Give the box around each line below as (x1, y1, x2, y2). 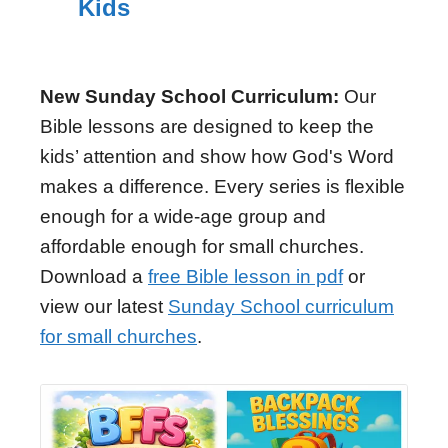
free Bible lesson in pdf (148, 265, 343, 287)
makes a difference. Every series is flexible (40, 175, 405, 197)
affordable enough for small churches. (40, 235, 364, 257)
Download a (40, 265, 148, 287)
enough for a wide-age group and (40, 205, 326, 227)
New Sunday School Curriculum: (40, 85, 339, 107)
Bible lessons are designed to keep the (40, 115, 374, 137)
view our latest (40, 295, 168, 317)
